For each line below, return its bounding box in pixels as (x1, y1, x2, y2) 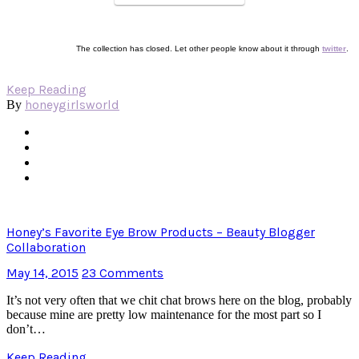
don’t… (6, 321, 46, 336)
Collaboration (6, 239, 86, 255)
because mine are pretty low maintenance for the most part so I (6, 307, 321, 321)
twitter (322, 44, 346, 54)
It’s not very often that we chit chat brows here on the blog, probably (6, 292, 352, 307)
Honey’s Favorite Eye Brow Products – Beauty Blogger (6, 224, 315, 240)
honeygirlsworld (25, 97, 119, 113)
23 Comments (82, 264, 163, 280)
